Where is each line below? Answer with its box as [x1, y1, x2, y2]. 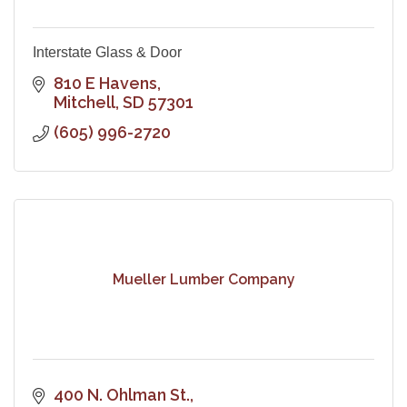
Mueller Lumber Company [112, 271, 295, 289]
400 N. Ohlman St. [53, 384, 190, 404]
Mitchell [53, 92, 115, 112]
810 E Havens [53, 73, 157, 93]
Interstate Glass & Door [33, 44, 182, 60]
